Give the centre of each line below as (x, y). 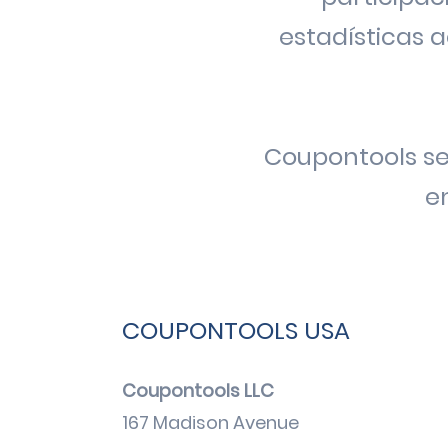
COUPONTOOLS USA (236, 330)
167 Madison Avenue (210, 422)
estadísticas (354, 36)
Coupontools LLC (198, 390)
